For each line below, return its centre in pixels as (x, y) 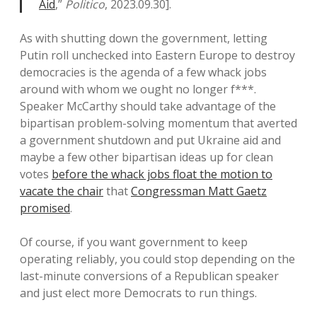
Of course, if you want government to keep (134, 242)
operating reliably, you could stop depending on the (157, 259)
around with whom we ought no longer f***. (138, 89)
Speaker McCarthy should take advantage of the (148, 106)
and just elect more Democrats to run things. (138, 293)
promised (45, 208)
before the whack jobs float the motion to (162, 174)
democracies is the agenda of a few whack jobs (143, 72)
